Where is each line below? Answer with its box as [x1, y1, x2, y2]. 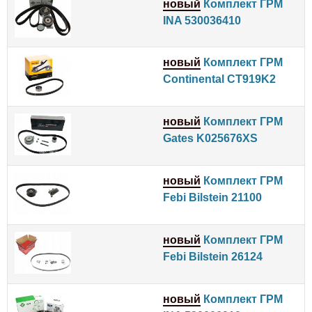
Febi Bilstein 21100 [163, 191, 262, 203]
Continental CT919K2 [163, 72, 276, 85]
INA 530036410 [163, 14, 241, 26]
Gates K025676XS [163, 132, 258, 144]
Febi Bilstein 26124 [163, 250, 263, 263]
